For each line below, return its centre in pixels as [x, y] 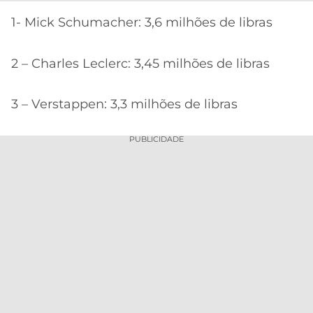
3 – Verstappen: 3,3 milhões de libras [124, 104]
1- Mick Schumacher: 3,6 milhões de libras [142, 23]
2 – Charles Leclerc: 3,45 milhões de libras [140, 63]
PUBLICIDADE [156, 139]
